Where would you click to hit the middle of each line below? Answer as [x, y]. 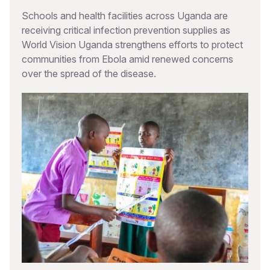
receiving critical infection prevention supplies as [126, 30]
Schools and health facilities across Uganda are [125, 16]
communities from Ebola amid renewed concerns [127, 59]
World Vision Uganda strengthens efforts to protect [132, 45]
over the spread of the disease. [89, 74]
